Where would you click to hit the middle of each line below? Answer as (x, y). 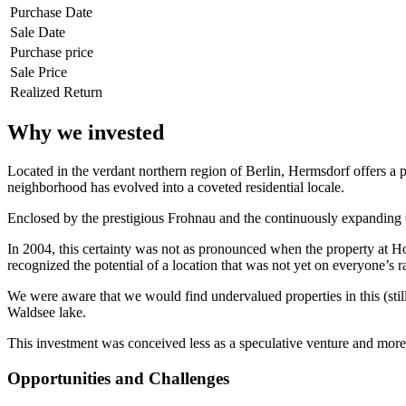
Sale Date (38, 32)
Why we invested (86, 133)
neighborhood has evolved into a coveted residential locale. (176, 188)
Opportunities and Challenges (118, 379)
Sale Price (39, 72)
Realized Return (56, 92)
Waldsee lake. (47, 313)
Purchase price (52, 52)
